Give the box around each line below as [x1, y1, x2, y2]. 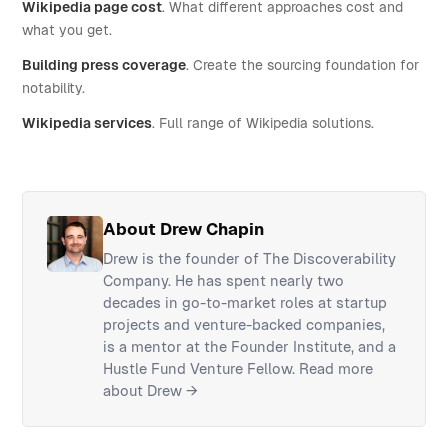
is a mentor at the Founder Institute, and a [103, 338, 397, 355]
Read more [299, 360, 374, 377]
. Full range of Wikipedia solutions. [152, 115, 375, 131]
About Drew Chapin [103, 219, 265, 239]
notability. [22, 80, 86, 96]
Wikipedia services [22, 115, 153, 131]
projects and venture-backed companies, [103, 316, 386, 333]
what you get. [22, 22, 113, 38]
